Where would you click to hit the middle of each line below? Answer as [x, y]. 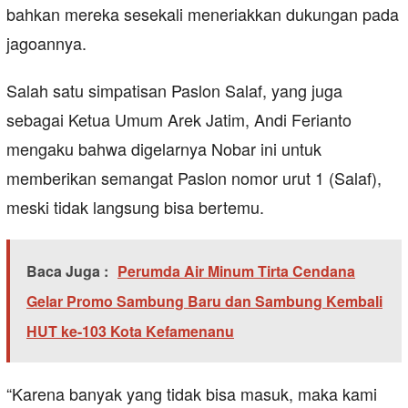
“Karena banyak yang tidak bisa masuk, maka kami [192, 394]
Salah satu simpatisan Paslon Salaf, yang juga [174, 91]
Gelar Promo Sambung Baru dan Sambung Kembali [204, 301]
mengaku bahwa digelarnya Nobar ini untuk [164, 149]
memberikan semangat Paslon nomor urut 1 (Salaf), [194, 178]
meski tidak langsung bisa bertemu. [135, 207]
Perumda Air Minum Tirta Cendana [236, 271]
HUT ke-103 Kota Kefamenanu [130, 331]
